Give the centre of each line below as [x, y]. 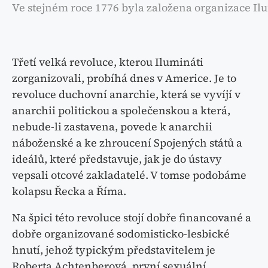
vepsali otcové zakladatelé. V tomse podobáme [129, 175]
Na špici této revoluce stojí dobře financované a [132, 218]
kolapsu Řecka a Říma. [69, 191]
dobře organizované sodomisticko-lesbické [121, 234]
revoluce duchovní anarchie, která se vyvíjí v [126, 95]
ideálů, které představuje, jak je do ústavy [117, 159]
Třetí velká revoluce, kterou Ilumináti [108, 62]
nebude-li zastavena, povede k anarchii [112, 127]
